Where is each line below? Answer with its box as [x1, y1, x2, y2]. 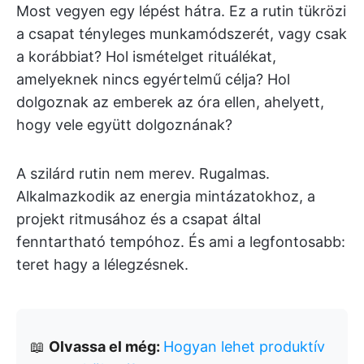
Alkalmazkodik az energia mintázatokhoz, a [16, 188, 315, 205]
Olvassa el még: [49, 338, 163, 355]
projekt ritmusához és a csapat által [16, 210, 261, 227]
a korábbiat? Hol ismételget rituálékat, [16, 48, 276, 65]
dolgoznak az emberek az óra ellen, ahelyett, [16, 93, 324, 110]
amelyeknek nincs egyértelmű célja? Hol [16, 71, 290, 88]
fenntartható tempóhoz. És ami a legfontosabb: [16, 233, 345, 250]
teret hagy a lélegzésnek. [16, 256, 188, 273]
